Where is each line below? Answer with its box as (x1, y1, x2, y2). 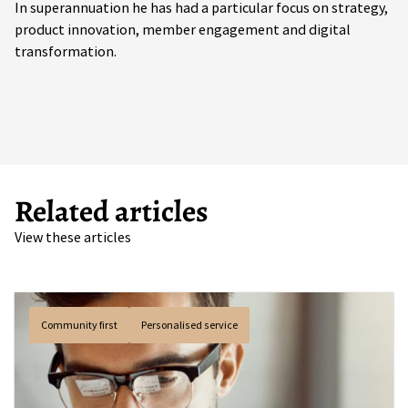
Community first (41, 318, 117, 332)
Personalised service (141, 318, 238, 332)
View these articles (15, 229, 131, 247)
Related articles (15, 190, 208, 230)
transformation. (15, 43, 117, 61)
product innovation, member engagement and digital (15, 21, 351, 39)
